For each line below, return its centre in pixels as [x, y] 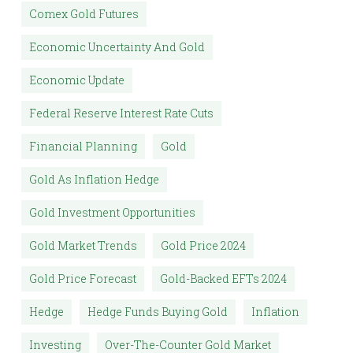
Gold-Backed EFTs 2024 [223, 279]
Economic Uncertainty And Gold [117, 47]
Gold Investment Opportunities [112, 213]
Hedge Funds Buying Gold [157, 312]
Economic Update [76, 80]
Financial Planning [83, 147]
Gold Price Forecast [82, 279]
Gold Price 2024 [203, 246]
